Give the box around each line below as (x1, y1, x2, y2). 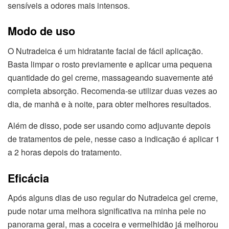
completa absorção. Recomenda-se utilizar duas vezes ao (8, 85, 217, 97)
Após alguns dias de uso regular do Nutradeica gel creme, (8, 192, 218, 204)
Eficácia (8, 170, 49, 186)
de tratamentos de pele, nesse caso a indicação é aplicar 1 (8, 133, 220, 145)
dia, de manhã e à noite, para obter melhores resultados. (8, 98, 211, 110)
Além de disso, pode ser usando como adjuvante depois (8, 120, 211, 132)
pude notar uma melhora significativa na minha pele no (8, 205, 206, 217)
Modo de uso (8, 23, 75, 39)
